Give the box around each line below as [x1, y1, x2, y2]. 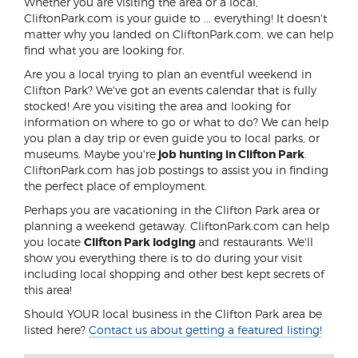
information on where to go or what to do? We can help [24, 115, 328, 129]
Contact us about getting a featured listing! [89, 323, 322, 336]
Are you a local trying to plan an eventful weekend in [24, 67, 312, 81]
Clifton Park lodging [84, 235, 198, 249]
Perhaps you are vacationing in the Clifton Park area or [24, 203, 320, 217]
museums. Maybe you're [24, 147, 156, 161]
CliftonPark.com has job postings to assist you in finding [24, 163, 328, 177]
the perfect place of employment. [24, 179, 207, 193]
